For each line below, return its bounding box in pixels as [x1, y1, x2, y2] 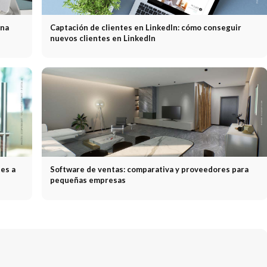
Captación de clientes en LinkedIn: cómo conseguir [49, 22, 241, 32]
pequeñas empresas [49, 175, 126, 185]
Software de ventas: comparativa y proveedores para [49, 164, 249, 175]
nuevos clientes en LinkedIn [49, 33, 156, 43]
